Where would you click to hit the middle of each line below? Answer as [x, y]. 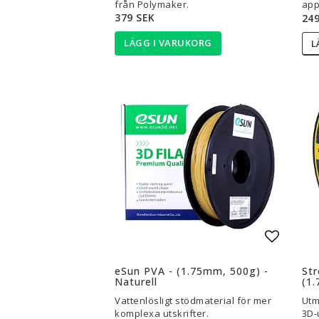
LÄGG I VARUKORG [168, 43]
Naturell [136, 282]
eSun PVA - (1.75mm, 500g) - [192, 271]
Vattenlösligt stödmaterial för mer [193, 300]
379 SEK [135, 17]
